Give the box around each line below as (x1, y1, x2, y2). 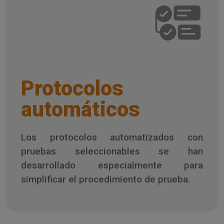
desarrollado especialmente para (21, 159, 203, 171)
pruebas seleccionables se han (21, 145, 203, 157)
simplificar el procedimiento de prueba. (21, 173, 190, 185)
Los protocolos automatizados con (21, 131, 203, 143)
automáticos (21, 96, 140, 121)
